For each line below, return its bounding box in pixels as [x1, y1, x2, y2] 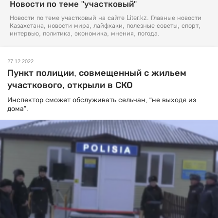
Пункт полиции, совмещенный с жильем [7, 68, 186, 78]
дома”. [7, 105, 28, 112]
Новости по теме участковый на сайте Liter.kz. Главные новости [10, 15, 201, 21]
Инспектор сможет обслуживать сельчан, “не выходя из [7, 96, 196, 104]
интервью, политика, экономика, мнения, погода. [10, 30, 160, 37]
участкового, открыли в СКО [7, 80, 133, 90]
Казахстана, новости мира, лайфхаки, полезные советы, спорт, [10, 22, 200, 29]
